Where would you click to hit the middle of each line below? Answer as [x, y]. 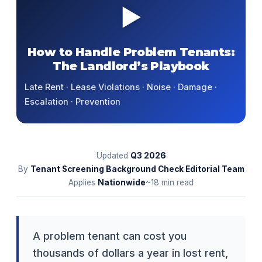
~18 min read [170, 182]
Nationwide [122, 182]
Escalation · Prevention [72, 101]
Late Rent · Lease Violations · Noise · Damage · [120, 87]
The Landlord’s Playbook [131, 66]
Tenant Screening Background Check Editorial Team [137, 169]
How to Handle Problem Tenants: [131, 52]
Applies [83, 182]
